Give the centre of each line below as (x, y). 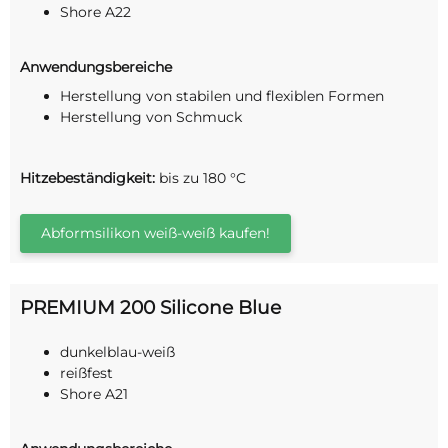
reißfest (86, 373)
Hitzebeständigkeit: (87, 178)
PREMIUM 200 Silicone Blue (150, 308)
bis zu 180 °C (200, 178)
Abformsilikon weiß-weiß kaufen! (155, 233)
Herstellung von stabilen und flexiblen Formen (222, 96)
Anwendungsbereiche (96, 66)
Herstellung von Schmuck (151, 117)
